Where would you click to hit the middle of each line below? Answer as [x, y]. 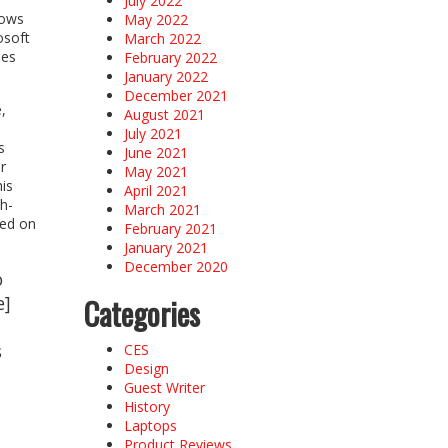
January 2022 [165, 76]
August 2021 [164, 114]
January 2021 [165, 247]
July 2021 [152, 133]
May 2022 [155, 19]
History [146, 406]
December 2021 [175, 95]
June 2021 [155, 152]
